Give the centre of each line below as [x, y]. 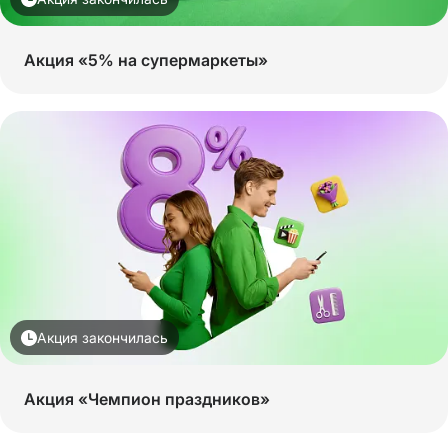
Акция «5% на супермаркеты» [146, 60]
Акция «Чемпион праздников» [147, 399]
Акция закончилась [102, 338]
